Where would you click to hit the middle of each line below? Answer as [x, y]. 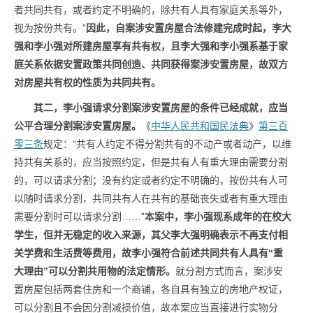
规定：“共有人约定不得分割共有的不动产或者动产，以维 [167, 144]
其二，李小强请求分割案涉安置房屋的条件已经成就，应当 [161, 108]
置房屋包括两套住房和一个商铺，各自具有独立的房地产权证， [151, 289]
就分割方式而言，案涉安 [229, 271]
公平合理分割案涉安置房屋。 [78, 126]
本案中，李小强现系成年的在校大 [218, 217]
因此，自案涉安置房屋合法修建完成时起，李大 [189, 28]
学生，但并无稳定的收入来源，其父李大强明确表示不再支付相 [151, 235]
